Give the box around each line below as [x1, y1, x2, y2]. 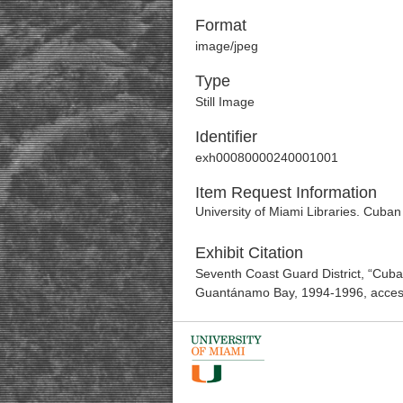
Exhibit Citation [195, 243, 303, 262]
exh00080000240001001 [195, 149, 338, 165]
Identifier [195, 127, 257, 146]
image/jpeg [195, 38, 258, 53]
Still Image [195, 94, 255, 109]
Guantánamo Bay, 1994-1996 [195, 284, 363, 300]
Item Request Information [195, 183, 377, 201]
